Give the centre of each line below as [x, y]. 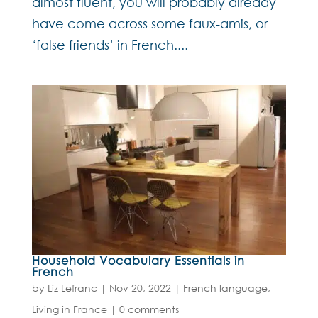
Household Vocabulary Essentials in [138, 260]
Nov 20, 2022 [140, 287]
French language [225, 287]
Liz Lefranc [72, 287]
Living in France [69, 309]
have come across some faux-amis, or [149, 23]
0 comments [149, 309]
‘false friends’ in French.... [110, 44]
